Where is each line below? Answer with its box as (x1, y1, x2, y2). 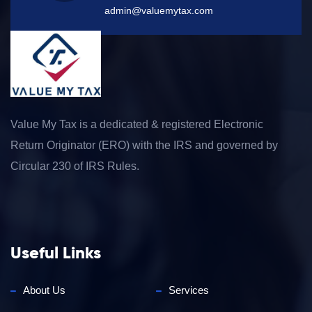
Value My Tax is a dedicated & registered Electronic (10, 118, 263, 130)
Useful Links (10, 244, 101, 262)
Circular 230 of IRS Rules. (10, 159, 139, 172)
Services (169, 283, 209, 296)
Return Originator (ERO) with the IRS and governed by (10, 139, 278, 151)
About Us (23, 283, 65, 296)
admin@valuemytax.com (104, 5, 213, 17)
